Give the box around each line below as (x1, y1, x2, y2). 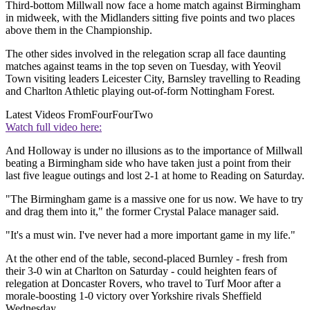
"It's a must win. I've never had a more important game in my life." (6, 228, 298, 241)
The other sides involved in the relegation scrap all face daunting (6, 47, 286, 60)
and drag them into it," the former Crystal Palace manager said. (6, 205, 279, 217)
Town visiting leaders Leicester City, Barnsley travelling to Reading (6, 72, 300, 84)
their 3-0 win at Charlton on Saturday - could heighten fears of (6, 264, 277, 277)
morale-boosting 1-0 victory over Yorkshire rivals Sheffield (6, 289, 262, 302)
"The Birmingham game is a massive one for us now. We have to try (6, 192, 303, 205)
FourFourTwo (91, 108, 153, 120)
